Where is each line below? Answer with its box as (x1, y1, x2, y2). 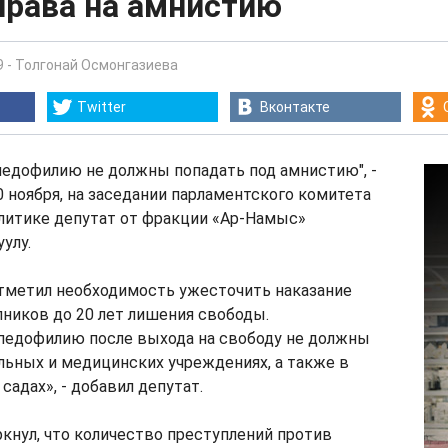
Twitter (77, 99, 126, 115)
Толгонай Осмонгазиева (15, 57, 178, 73)
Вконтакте (260, 99, 330, 115)
